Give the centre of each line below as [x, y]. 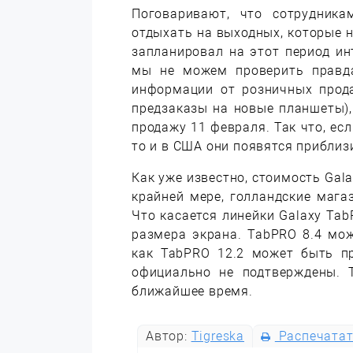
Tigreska [217, 336]
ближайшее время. [192, 291]
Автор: [168, 336]
